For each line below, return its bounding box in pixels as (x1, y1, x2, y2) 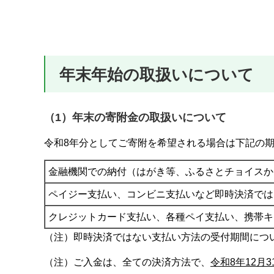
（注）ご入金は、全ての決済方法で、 (44, 256, 210, 267)
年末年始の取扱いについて (59, 65, 254, 84)
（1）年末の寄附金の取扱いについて (44, 111, 226, 124)
